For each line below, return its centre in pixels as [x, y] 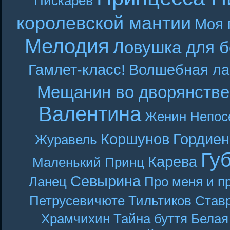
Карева [172, 161]
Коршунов [135, 139]
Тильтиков [160, 201]
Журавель [66, 140]
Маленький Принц [88, 162]
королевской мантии [103, 23]
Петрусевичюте [77, 201]
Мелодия [67, 46]
